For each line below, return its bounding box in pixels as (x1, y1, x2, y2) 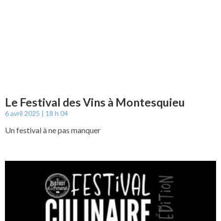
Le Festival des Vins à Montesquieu (5, 95, 185, 109)
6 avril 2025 (5, 109, 41, 117)
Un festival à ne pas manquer (5, 125, 101, 135)
